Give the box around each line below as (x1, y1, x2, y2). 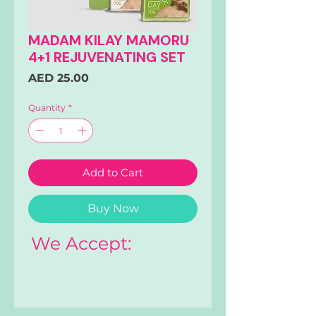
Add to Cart (83, 166, 143, 180)
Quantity (28, 102, 66, 114)
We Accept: (31, 233, 131, 255)
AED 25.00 (28, 71, 89, 85)
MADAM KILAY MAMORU (28, 31, 189, 50)
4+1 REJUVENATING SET (28, 48, 186, 67)
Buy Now (87, 202, 139, 216)
